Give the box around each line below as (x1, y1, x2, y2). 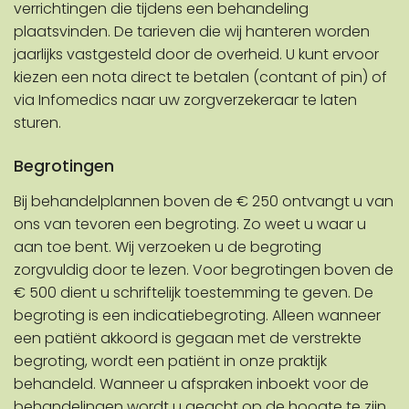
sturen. (14, 112, 61, 134)
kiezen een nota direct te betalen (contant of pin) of (14, 67, 387, 89)
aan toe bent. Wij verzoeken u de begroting (14, 236, 321, 258)
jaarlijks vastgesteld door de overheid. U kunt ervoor (14, 44, 379, 66)
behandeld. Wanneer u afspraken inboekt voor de (14, 373, 369, 395)
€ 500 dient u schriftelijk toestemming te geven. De (14, 282, 373, 304)
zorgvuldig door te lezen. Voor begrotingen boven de (14, 259, 393, 281)
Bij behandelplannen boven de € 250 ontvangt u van (14, 191, 393, 213)
